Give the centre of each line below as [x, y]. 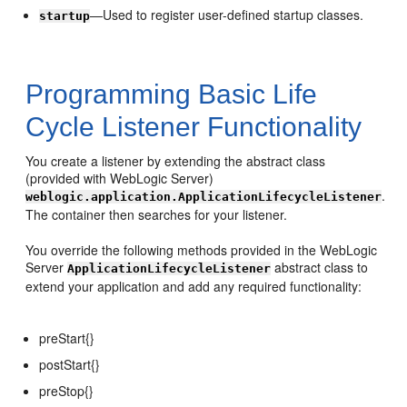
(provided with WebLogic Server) [120, 178]
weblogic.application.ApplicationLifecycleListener [204, 197]
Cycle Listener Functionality [194, 127]
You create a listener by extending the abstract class [176, 161]
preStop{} [67, 391]
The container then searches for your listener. [157, 214]
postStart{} [70, 364]
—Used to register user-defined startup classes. [227, 15]
